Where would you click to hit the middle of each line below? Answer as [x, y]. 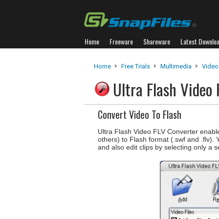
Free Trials [136, 66]
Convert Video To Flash [140, 114]
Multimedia [176, 66]
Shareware [157, 41]
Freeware [121, 41]
